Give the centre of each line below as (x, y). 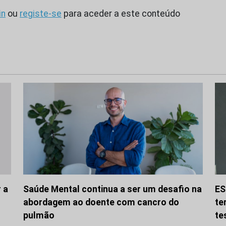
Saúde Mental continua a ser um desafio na (112, 189)
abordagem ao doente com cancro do (101, 203)
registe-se (41, 13)
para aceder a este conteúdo (121, 13)
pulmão (39, 216)
